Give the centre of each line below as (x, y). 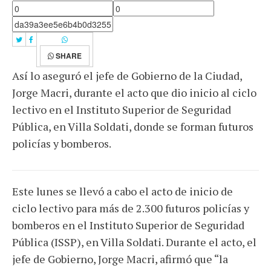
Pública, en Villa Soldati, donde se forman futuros (133, 126)
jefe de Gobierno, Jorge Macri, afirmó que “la (120, 259)
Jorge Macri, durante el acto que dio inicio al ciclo (134, 93)
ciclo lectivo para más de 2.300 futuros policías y (131, 208)
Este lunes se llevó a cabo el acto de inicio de (122, 191)
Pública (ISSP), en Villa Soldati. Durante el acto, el (134, 242)
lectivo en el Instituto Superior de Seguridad (122, 109)
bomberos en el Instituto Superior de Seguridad (128, 225)
